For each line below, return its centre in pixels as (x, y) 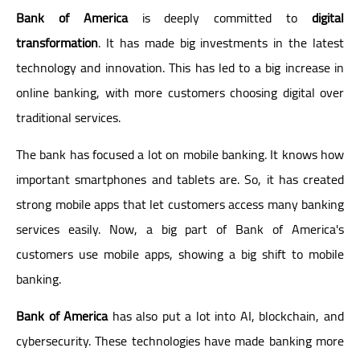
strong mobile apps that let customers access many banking (180, 204)
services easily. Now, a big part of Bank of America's (180, 229)
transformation (57, 42)
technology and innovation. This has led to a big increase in (180, 67)
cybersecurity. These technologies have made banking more (180, 340)
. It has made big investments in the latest (221, 42)
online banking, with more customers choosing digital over (180, 92)
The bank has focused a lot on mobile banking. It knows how (180, 154)
